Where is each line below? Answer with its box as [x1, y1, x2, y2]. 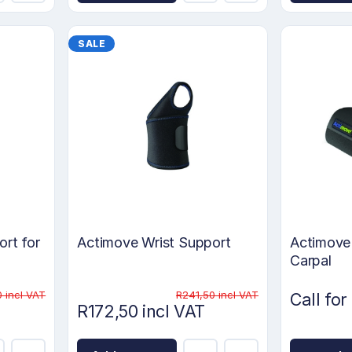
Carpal [289, 252, 332, 269]
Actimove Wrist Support [77, 234, 231, 251]
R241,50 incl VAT [175, 288, 258, 302]
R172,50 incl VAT [77, 301, 205, 322]
